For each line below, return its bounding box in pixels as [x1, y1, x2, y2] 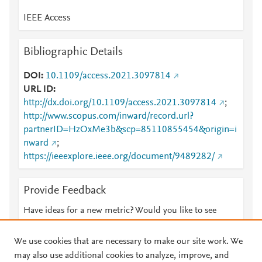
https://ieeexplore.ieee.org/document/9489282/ [23, 152, 215, 161]
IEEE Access [23, 13, 71, 23]
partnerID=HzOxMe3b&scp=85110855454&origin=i [23, 125, 237, 135]
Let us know [106, 220, 152, 229]
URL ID [23, 85, 53, 94]
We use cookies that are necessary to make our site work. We [14, 237, 243, 246]
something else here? [23, 220, 104, 229]
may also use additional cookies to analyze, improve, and [14, 251, 229, 260]
